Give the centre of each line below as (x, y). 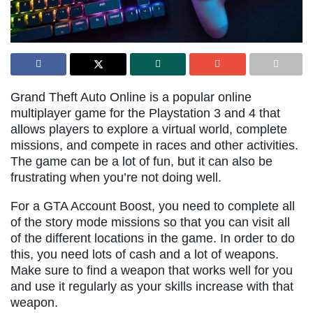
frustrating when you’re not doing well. (116, 178)
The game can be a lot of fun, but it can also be (141, 162)
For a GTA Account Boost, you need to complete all (153, 206)
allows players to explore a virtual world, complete (149, 130)
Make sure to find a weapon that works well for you (152, 271)
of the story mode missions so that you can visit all (150, 223)
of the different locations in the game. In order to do (153, 239)
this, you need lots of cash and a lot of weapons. (145, 255)
